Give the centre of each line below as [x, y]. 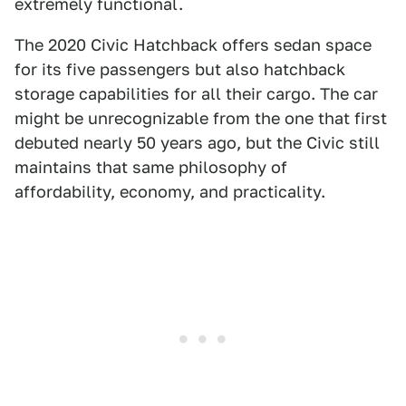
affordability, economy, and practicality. [170, 192]
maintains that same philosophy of [151, 168]
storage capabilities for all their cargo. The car [196, 94]
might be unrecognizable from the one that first [201, 119]
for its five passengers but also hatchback [180, 70]
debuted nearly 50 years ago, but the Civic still [197, 143]
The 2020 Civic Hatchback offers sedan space [193, 45]
